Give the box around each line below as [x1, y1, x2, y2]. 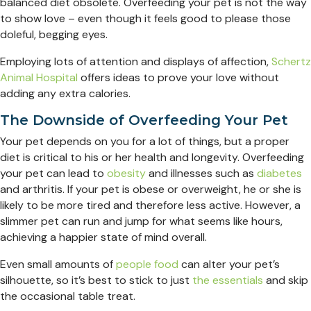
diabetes [257, 166, 302, 181]
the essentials [192, 273, 263, 288]
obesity [107, 166, 146, 181]
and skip [263, 273, 308, 288]
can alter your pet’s [178, 257, 280, 272]
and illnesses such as [146, 166, 257, 181]
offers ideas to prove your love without [78, 70, 279, 85]
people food [116, 257, 178, 272]
